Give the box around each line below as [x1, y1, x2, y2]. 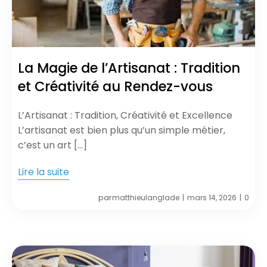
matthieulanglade [112, 192, 179, 203]
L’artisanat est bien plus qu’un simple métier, [18, 123, 225, 137]
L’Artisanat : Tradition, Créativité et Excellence [18, 108, 232, 122]
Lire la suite [18, 164, 69, 179]
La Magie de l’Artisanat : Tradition [18, 58, 240, 77]
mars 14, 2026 [187, 192, 237, 203]
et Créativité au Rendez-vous [18, 76, 213, 96]
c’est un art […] [18, 138, 87, 152]
